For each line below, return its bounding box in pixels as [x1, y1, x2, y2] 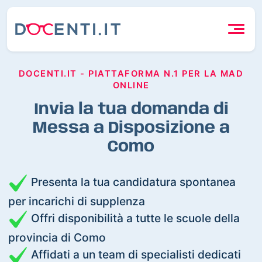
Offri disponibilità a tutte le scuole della [28, 211, 240, 225]
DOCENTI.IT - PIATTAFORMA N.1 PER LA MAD [18, 68, 244, 79]
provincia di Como [8, 230, 106, 244]
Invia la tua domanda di [33, 101, 229, 118]
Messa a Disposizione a [32, 119, 230, 137]
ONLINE [112, 80, 150, 91]
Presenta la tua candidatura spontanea [28, 174, 236, 189]
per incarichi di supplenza [8, 194, 146, 208]
